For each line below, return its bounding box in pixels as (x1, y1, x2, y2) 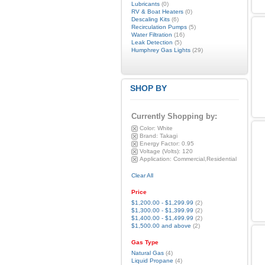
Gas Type (131, 239, 159, 245)
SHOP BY (130, 83, 167, 93)
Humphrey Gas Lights (131, 47, 190, 53)
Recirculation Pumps (131, 24, 187, 30)
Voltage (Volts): (139, 148, 180, 154)
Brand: (139, 132, 158, 139)
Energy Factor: (139, 140, 180, 147)
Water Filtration (131, 31, 172, 38)
